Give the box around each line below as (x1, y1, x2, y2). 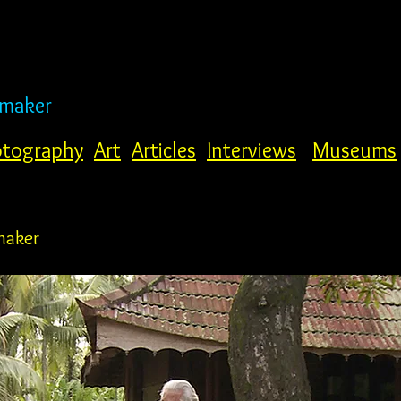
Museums (312, 137, 397, 163)
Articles (132, 137, 196, 163)
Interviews (207, 137, 296, 163)
